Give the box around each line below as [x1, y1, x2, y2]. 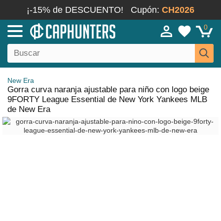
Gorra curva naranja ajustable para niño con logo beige [7, 85, 209, 94]
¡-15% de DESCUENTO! [27, 5, 123, 15]
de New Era [7, 105, 50, 114]
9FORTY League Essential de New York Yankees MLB [7, 95, 207, 104]
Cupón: [131, 5, 162, 15]
